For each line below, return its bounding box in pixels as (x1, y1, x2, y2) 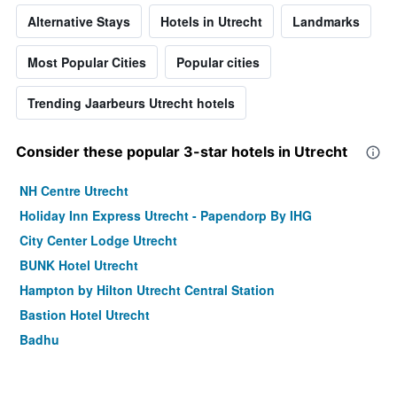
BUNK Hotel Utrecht (19, 255, 138, 274)
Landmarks (292, 12, 360, 30)
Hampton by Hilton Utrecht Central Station (19, 280, 275, 299)
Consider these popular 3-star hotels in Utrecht (16, 142, 347, 160)
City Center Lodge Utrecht (19, 230, 177, 249)
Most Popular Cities (27, 52, 146, 71)
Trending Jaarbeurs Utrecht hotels (27, 93, 235, 112)
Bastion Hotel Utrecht (19, 305, 150, 323)
